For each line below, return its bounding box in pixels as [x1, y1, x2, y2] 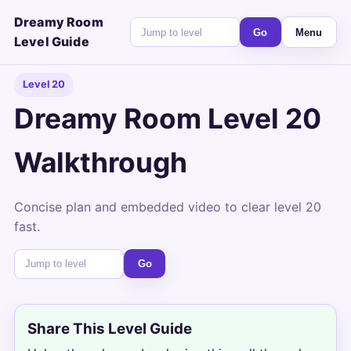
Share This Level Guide [27, 320, 192, 338]
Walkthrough [13, 145, 187, 179]
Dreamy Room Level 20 [13, 101, 321, 136]
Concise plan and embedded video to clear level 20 [13, 198, 321, 215]
